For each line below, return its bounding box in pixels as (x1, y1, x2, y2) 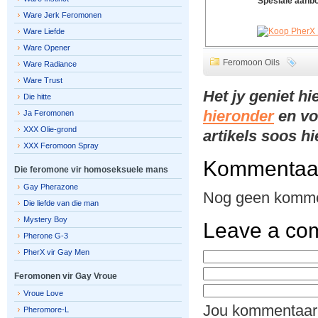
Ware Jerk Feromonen (23, 11, 102, 19)
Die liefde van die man (23, 199, 99, 207)
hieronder (203, 107, 274, 125)
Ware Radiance (23, 60, 77, 68)
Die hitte (23, 92, 51, 101)
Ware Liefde (23, 27, 65, 35)
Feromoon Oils (223, 57, 280, 67)
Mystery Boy (23, 215, 67, 224)
